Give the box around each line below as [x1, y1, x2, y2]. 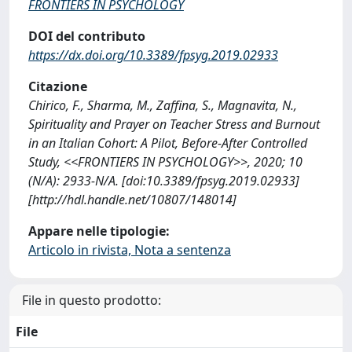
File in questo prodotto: [22, 291, 161, 309]
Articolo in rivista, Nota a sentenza [28, 241, 231, 258]
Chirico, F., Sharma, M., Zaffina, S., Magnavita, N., [28, 97, 297, 114]
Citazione [28, 78, 87, 95]
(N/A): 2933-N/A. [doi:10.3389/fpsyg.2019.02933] [28, 172, 299, 189]
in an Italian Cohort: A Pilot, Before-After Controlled [28, 134, 307, 152]
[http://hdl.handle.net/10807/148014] [28, 191, 236, 208]
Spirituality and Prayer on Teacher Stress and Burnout [28, 115, 320, 133]
